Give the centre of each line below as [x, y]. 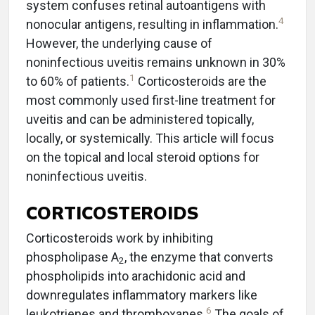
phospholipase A [72, 257]
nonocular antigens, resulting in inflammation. [152, 24]
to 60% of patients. [78, 81]
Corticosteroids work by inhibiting [120, 238]
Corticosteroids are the [201, 81]
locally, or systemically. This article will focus [150, 138]
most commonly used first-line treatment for [151, 100]
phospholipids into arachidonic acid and [136, 276]
